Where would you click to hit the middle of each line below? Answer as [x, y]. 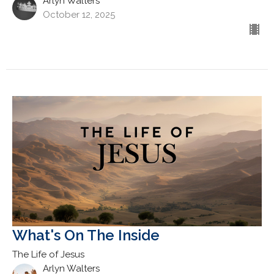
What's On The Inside [86, 235]
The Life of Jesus [48, 254]
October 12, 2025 [79, 14]
